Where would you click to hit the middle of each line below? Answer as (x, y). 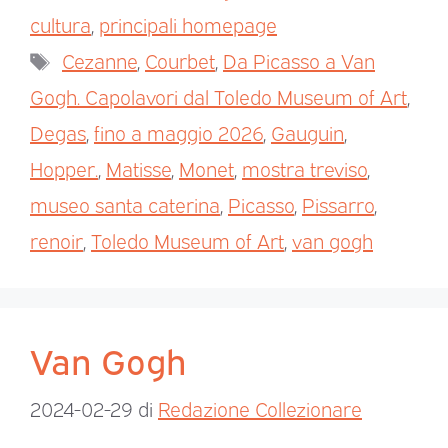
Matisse (138, 168)
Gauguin (307, 132)
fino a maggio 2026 (178, 132)
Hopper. (64, 168)
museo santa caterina (125, 204)
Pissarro (338, 204)
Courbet (180, 60)
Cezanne (99, 60)
